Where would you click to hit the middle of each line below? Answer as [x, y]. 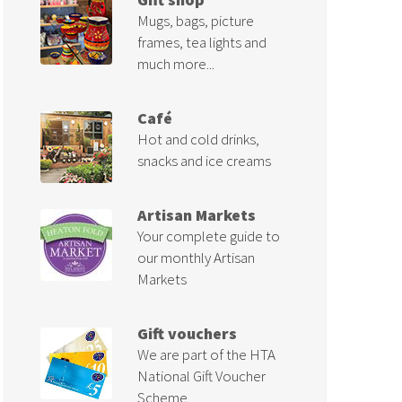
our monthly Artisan [196, 258]
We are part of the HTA [206, 355]
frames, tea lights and [201, 42]
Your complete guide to [208, 236]
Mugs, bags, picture [195, 20]
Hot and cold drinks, [198, 139]
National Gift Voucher [201, 376]
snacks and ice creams [204, 160]
